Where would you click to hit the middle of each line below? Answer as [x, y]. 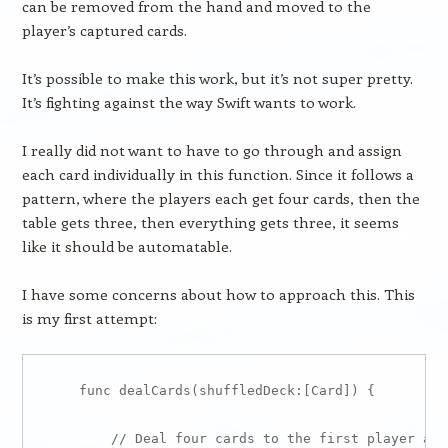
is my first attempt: [89, 318]
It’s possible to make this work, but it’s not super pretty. [217, 78]
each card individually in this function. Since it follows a [217, 174]
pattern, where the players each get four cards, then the [220, 198]
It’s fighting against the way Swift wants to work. [188, 102]
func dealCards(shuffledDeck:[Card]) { [210, 390]
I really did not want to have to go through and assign [211, 150]
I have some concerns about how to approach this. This [218, 294]
